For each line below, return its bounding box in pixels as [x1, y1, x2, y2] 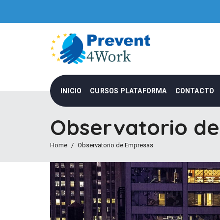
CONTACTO [175, 86, 215, 95]
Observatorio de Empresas [78, 141, 153, 149]
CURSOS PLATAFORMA [90, 86, 167, 95]
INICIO [60, 86, 82, 95]
